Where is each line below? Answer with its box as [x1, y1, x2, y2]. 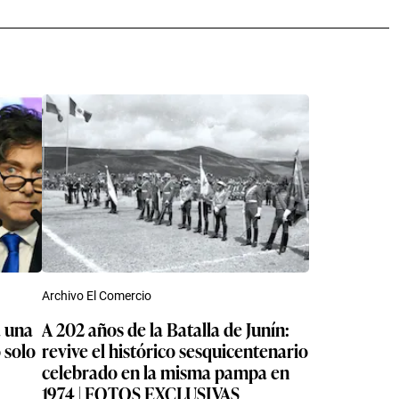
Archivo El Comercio [42, 289, 151, 304]
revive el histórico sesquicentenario [42, 337, 308, 364]
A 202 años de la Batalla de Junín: [42, 315, 289, 343]
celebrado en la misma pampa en [42, 358, 289, 386]
